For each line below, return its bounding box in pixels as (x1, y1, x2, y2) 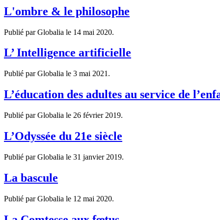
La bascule (4, 171, 58, 184)
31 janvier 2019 (73, 153, 122, 161)
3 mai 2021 (73, 69, 108, 78)
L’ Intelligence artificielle (4, 46, 131, 59)
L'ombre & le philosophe (4, 4, 130, 18)
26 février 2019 (73, 111, 121, 120)
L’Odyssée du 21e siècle (4, 130, 122, 143)
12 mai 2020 (73, 194, 112, 203)
